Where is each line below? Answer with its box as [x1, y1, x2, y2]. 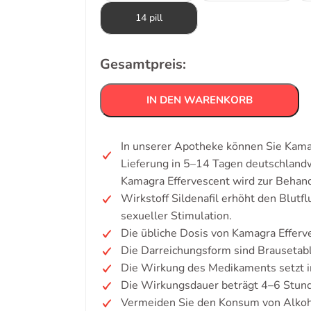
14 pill [135, 11, 162, 24]
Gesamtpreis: [100, 55, 186, 74]
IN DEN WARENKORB [146, 93, 253, 107]
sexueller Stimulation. [121, 208, 232, 224]
